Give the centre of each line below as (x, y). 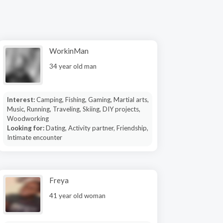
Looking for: (26, 128)
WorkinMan (69, 51)
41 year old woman (77, 196)
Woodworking (28, 118)
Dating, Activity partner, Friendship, (97, 128)
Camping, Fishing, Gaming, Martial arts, (92, 100)
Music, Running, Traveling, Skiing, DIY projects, (73, 109)
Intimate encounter (34, 137)
